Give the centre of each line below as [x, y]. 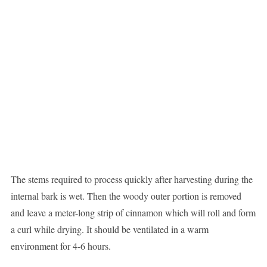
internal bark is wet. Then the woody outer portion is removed [126, 196]
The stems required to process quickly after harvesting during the [131, 179]
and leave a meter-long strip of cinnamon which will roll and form [133, 213]
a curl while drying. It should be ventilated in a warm [109, 229]
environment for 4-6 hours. [60, 246]
